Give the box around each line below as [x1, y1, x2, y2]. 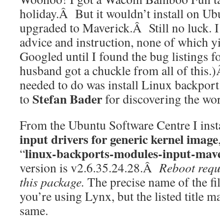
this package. [20, 173, 84, 190]
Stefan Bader [32, 89, 102, 108]
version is [20, 159, 68, 176]
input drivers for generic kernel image [20, 129, 218, 148]
